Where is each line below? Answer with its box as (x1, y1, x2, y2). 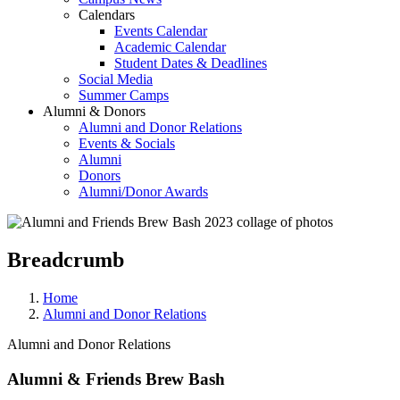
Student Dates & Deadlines (114, 55, 267, 71)
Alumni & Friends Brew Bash (7, 369, 225, 388)
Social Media (79, 71, 153, 87)
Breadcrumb (7, 247, 124, 271)
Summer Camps (79, 87, 169, 103)
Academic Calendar (114, 39, 226, 54)
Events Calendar (114, 23, 207, 38)
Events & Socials (79, 136, 175, 151)
